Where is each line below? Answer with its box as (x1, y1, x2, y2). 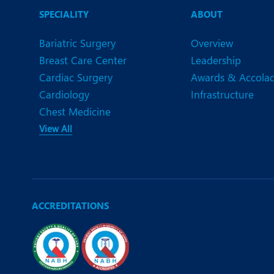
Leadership (191, 53, 241, 67)
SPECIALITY (39, 8, 89, 21)
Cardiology (39, 87, 89, 102)
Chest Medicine (39, 105, 111, 119)
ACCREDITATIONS (32, 199, 109, 212)
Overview (191, 36, 233, 50)
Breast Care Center (39, 53, 127, 67)
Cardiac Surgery (39, 70, 113, 84)
